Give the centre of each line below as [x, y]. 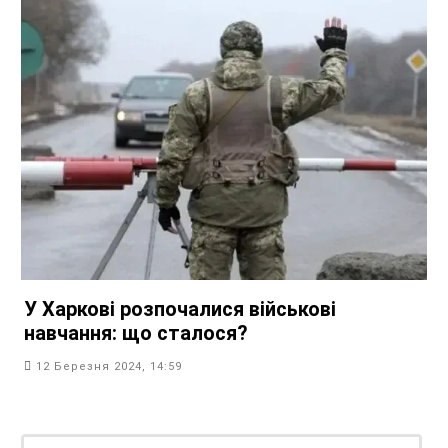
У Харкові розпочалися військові [180, 309]
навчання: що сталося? [136, 333]
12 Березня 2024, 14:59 [109, 367]
